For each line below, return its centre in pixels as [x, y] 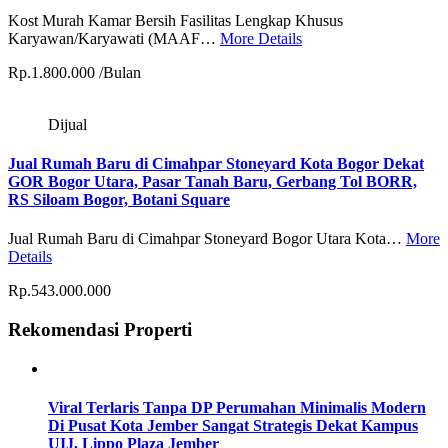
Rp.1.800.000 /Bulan [74, 72]
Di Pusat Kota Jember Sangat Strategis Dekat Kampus [233, 426]
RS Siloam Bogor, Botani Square [119, 200]
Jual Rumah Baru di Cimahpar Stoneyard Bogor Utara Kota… [207, 239]
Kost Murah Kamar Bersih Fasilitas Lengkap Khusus [175, 20]
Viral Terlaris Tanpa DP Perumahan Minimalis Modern [237, 408]
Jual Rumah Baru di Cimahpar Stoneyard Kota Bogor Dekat [216, 164]
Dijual [67, 124]
